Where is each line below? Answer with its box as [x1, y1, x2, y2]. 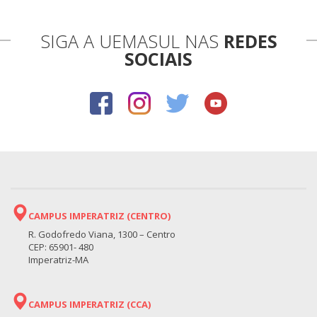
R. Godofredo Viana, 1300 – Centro [28, 227, 175, 241]
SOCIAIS [125, 46, 192, 71]
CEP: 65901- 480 [28, 240, 93, 253]
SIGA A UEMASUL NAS [40, 28, 224, 53]
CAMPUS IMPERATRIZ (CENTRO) [28, 209, 171, 222]
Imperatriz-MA [28, 253, 88, 266]
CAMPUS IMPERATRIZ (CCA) [28, 297, 151, 311]
